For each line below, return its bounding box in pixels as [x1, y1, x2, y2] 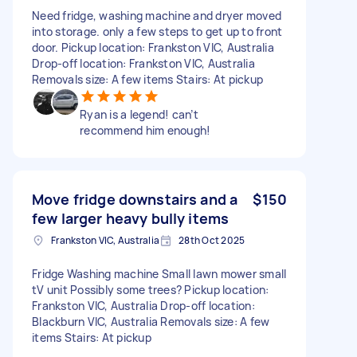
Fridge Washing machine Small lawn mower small [32, 265, 287, 281]
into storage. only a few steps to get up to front [32, 23, 283, 39]
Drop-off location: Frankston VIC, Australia [32, 55, 255, 71]
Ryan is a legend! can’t [80, 106, 198, 122]
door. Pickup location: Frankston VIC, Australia [32, 39, 274, 55]
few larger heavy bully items [32, 208, 229, 228]
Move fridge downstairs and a [32, 189, 238, 209]
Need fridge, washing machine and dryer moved [32, 7, 281, 23]
